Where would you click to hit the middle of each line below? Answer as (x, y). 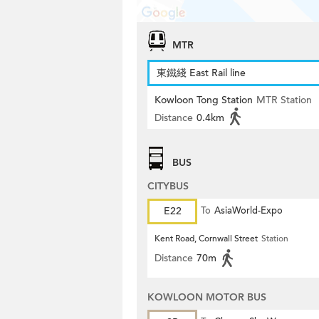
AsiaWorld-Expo (249, 211)
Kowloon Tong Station (204, 100)
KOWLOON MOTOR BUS (207, 297)
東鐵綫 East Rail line (201, 73)
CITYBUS (168, 186)
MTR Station (284, 100)
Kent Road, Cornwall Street (206, 239)
